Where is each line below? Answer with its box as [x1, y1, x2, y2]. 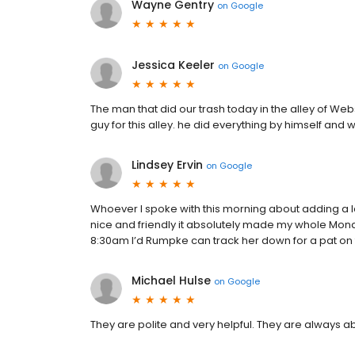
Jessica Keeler [132, 57, 215, 73]
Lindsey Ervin [132, 157, 203, 173]
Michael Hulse [132, 273, 211, 288]
